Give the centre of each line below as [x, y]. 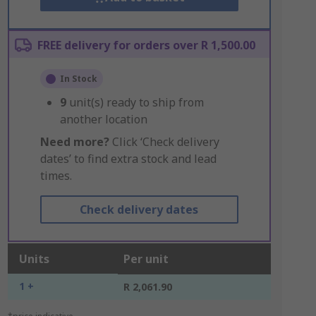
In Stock [78, 79]
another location [103, 119]
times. [56, 176]
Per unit [146, 259]
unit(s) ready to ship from [136, 102]
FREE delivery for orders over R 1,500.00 [146, 45]
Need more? [74, 142]
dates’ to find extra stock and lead [128, 159]
